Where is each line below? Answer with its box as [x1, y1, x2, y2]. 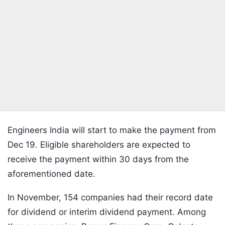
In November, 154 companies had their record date [8, 192, 213, 203]
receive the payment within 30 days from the [8, 154, 189, 165]
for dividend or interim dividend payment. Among [8, 207, 206, 217]
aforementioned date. [8, 169, 95, 179]
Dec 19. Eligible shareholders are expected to [8, 140, 190, 150]
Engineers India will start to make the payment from [8, 125, 216, 136]
